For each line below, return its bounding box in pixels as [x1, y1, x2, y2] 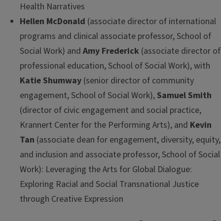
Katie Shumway [20, 74, 81, 87]
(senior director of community [81, 74, 194, 87]
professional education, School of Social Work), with [20, 60, 210, 73]
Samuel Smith [157, 89, 212, 102]
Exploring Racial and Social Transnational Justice [20, 178, 199, 191]
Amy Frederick [83, 45, 139, 58]
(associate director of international [85, 15, 216, 28]
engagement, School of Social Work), [20, 89, 157, 102]
